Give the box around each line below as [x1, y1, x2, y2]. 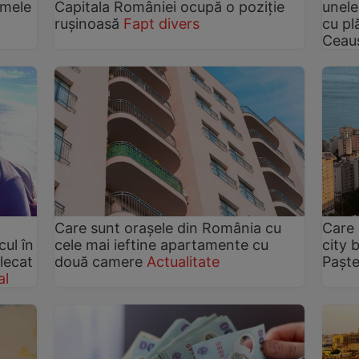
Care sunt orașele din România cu [54, 219, 282, 236]
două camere [54, 252, 143, 270]
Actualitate [147, 252, 220, 270]
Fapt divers [123, 14, 200, 32]
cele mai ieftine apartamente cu [54, 236, 269, 253]
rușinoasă [54, 14, 120, 32]
